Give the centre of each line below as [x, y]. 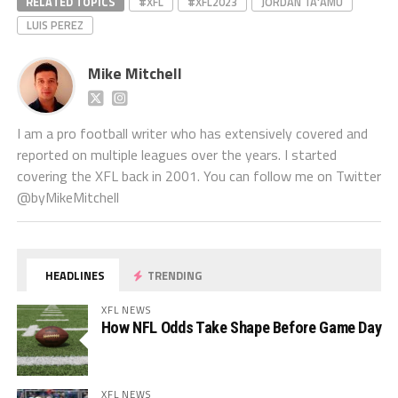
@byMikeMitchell [68, 198]
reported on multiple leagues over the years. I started [176, 155]
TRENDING [174, 276]
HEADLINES [74, 276]
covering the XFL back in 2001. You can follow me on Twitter [199, 176]
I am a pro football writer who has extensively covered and [192, 134]
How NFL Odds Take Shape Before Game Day [241, 328]
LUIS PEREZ [55, 25]
